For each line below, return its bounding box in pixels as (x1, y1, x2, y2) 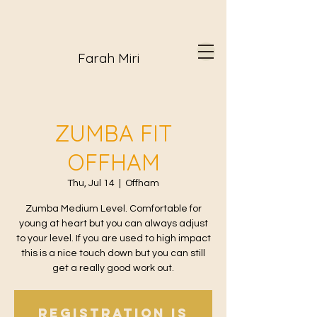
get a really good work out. (52, 263, 174, 273)
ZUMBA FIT (54, 119, 173, 147)
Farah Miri (78, 50, 139, 67)
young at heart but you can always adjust (18, 219, 208, 229)
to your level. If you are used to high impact (16, 234, 211, 243)
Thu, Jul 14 (67, 178, 115, 188)
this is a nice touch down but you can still (21, 248, 205, 258)
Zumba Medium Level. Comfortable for (25, 204, 202, 214)
